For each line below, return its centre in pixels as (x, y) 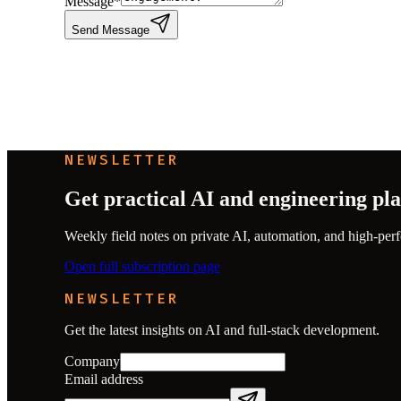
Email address (104, 380)
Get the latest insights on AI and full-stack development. (222, 330)
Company (92, 362)
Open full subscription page (142, 267)
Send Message (111, 30)
